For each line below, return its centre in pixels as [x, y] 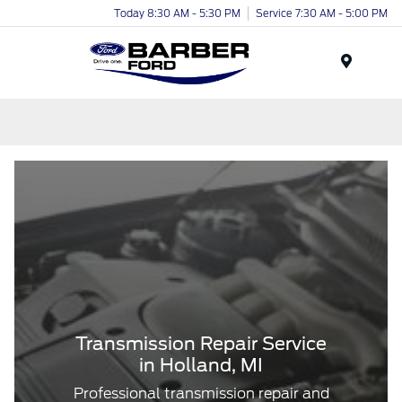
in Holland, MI [201, 365]
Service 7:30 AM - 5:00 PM [322, 13]
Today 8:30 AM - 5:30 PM [177, 13]
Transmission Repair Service [201, 344]
